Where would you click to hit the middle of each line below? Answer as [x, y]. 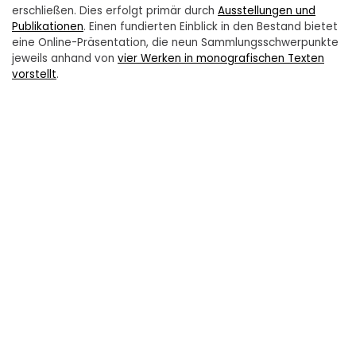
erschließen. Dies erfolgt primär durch [115, 11]
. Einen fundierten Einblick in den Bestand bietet [211, 27]
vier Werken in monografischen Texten [221, 59]
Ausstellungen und [267, 11]
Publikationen [48, 27]
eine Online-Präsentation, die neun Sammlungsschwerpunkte [175, 43]
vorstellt [34, 75]
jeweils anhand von [65, 59]
